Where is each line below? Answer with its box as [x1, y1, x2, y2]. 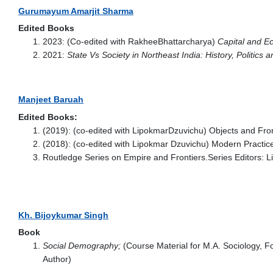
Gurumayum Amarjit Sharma [18, 5, 133, 16]
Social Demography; [43, 241, 121, 250]
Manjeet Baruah [18, 94, 83, 104]
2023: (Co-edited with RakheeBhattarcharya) [43, 37, 218, 46]
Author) [43, 254, 71, 264]
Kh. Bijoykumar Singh [18, 210, 108, 220]
